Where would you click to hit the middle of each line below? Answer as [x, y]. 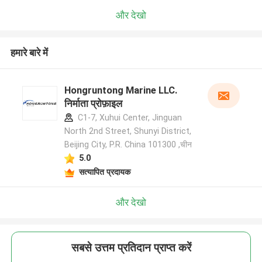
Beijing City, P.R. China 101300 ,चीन [128, 145]
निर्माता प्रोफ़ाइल [93, 104]
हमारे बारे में [29, 53]
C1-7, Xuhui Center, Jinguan [128, 118]
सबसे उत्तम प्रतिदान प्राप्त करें [131, 248]
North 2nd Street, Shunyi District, [127, 131]
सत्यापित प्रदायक [104, 172]
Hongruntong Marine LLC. [121, 90]
